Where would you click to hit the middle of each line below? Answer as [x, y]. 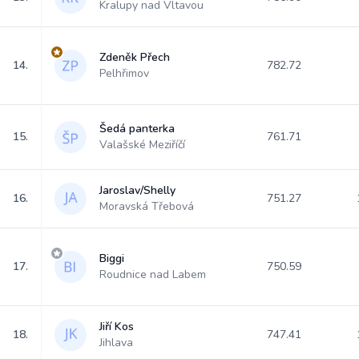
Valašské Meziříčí [142, 145]
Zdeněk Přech [135, 57]
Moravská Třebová [147, 206]
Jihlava [116, 343]
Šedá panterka [137, 129]
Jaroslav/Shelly [137, 190]
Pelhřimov [124, 73]
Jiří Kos [117, 327]
